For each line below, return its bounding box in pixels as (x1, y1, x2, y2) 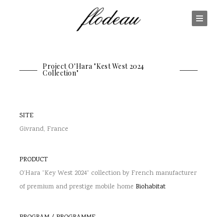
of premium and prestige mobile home (19, 182, 136, 192)
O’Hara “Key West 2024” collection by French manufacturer (19, 169, 197, 178)
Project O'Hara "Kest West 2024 (42, 62, 144, 71)
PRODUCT (19, 155, 48, 165)
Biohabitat (136, 182, 166, 192)
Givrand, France (19, 124, 68, 134)
